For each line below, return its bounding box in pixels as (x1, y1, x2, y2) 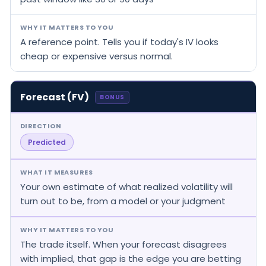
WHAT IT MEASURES (20, 167, 93, 177)
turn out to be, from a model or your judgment (20, 194, 226, 207)
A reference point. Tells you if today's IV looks (20, 35, 218, 48)
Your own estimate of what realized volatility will (20, 180, 233, 193)
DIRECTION (20, 121, 61, 131)
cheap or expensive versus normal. (20, 49, 173, 62)
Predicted (28, 137, 66, 147)
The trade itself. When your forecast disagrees (20, 237, 227, 251)
